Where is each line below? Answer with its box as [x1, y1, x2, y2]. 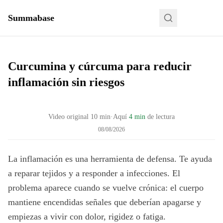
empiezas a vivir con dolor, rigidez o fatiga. [8, 212, 166, 222]
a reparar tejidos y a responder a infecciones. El [8, 168, 180, 178]
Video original [48, 113, 89, 120]
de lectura [147, 113, 175, 120]
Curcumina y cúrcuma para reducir [8, 60, 192, 73]
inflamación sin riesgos [8, 76, 124, 89]
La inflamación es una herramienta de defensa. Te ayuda [8, 154, 212, 164]
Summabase [8, 13, 54, 23]
